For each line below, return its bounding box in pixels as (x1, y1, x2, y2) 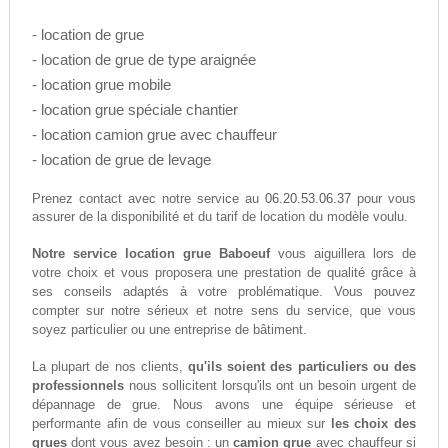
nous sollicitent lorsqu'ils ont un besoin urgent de (123, 378, 417, 394)
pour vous (351, 192, 417, 207)
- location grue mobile (31, 76, 171, 94)
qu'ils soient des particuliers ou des (188, 359, 417, 375)
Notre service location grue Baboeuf (31, 246, 270, 262)
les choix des (330, 416, 417, 432)
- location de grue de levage (31, 151, 211, 169)
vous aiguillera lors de (270, 246, 417, 262)
